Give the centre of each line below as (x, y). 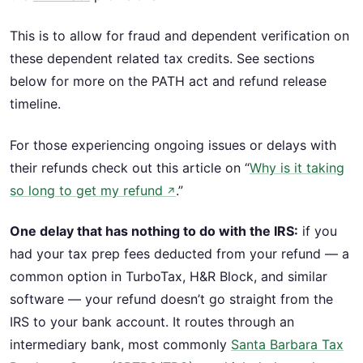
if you (318, 231)
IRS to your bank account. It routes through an (152, 322)
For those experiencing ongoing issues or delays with (173, 145)
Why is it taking (297, 167)
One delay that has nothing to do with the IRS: (154, 231)
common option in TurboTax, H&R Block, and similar (169, 277)
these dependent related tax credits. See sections (162, 59)
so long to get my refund (86, 190)
